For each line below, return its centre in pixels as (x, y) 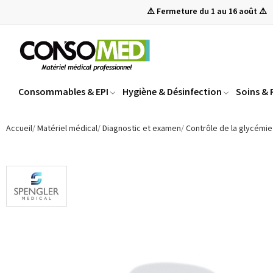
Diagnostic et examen (142, 129)
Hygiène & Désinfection (172, 92)
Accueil (19, 129)
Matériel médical (67, 129)
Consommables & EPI (63, 92)
